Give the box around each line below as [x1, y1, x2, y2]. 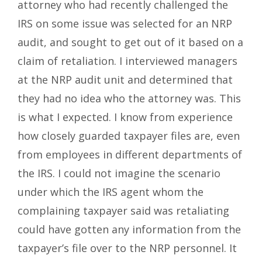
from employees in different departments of [18, 147, 242, 162]
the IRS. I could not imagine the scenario [18, 166, 220, 181]
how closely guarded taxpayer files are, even [18, 129, 240, 143]
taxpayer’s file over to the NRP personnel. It [18, 241, 237, 256]
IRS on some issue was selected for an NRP [18, 16, 232, 31]
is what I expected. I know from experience [18, 110, 233, 125]
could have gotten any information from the [18, 222, 241, 237]
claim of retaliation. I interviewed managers [18, 54, 237, 68]
